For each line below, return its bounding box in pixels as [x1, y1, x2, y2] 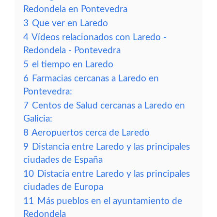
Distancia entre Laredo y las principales [32, 142, 190, 152]
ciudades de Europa [23, 183, 103, 192]
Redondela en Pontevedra [23, 5, 127, 14]
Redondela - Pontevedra [23, 46, 121, 55]
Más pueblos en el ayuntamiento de [37, 197, 182, 206]
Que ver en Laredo [32, 19, 108, 28]
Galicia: [23, 114, 52, 124]
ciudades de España [23, 155, 103, 165]
